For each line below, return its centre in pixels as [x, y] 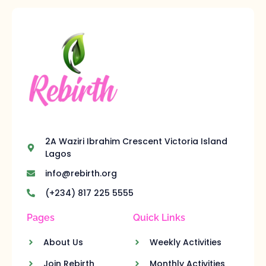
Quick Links [159, 217]
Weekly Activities [185, 242]
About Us [63, 242]
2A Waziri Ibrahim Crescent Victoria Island [136, 141]
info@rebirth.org [81, 173]
